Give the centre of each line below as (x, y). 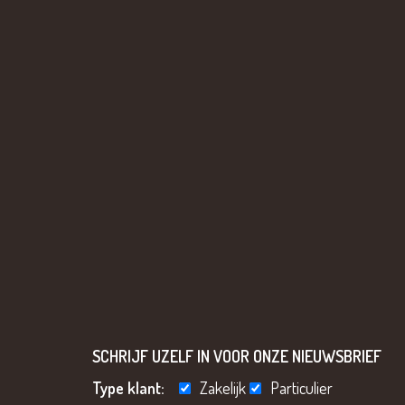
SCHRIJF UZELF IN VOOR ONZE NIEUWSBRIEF (237, 357)
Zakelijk (223, 388)
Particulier (301, 388)
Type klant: (134, 388)
